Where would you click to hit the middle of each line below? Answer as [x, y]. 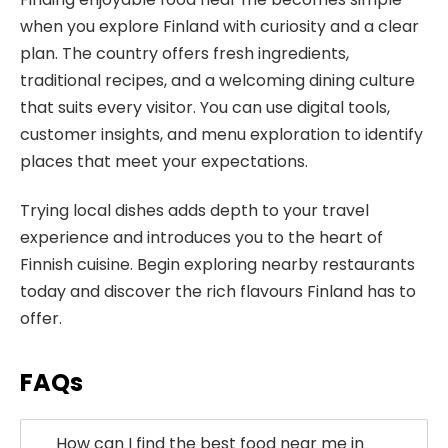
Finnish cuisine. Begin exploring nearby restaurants [217, 265]
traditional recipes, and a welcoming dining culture [217, 80]
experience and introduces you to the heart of [201, 238]
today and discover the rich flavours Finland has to [218, 292]
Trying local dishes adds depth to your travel [194, 211]
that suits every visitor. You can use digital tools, [205, 107]
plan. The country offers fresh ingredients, [184, 53]
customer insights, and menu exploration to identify [221, 134]
